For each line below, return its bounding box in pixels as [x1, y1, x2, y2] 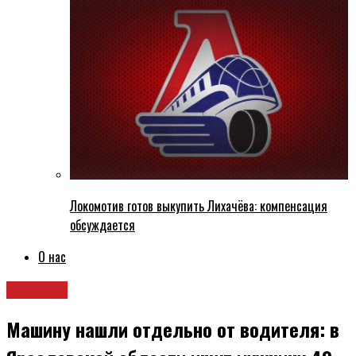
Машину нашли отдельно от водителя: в [6, 315, 339, 344]
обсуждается [70, 215, 135, 235]
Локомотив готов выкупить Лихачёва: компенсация [70, 196, 327, 216]
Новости [6, 281, 68, 300]
